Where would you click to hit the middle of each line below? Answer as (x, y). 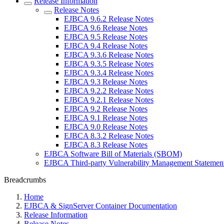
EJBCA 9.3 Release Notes (106, 82)
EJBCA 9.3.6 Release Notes (109, 55)
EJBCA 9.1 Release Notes (106, 118)
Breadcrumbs (25, 180)
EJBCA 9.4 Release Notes (106, 46)
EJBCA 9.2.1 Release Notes (109, 100)
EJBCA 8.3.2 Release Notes (109, 136)
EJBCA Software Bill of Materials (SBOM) (113, 154)
